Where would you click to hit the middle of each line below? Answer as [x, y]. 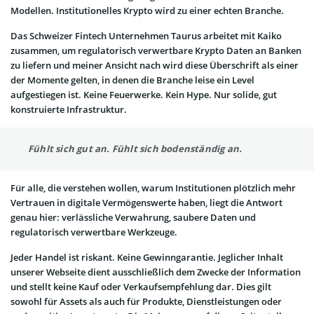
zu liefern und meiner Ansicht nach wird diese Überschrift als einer [155, 65]
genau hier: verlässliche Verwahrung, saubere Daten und [133, 217]
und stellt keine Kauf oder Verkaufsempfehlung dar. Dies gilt [141, 286]
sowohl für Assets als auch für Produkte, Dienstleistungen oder [146, 301]
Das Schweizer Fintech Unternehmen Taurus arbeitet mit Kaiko [146, 35]
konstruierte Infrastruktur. [69, 109]
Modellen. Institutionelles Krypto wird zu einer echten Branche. [147, 10]
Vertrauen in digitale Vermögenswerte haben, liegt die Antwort [146, 202]
